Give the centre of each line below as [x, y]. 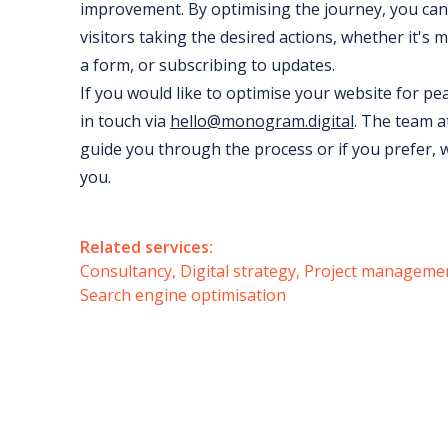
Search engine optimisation [183, 295]
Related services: [146, 247]
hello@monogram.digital [262, 121]
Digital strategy [238, 271]
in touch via [125, 121]
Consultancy [126, 271]
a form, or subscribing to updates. [207, 65]
